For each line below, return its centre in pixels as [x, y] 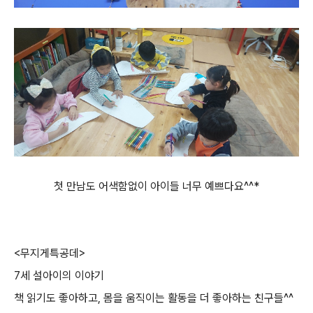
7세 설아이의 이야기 [59, 276]
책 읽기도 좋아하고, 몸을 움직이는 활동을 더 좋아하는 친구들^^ [154, 298]
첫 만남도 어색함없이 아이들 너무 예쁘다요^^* [156, 186]
